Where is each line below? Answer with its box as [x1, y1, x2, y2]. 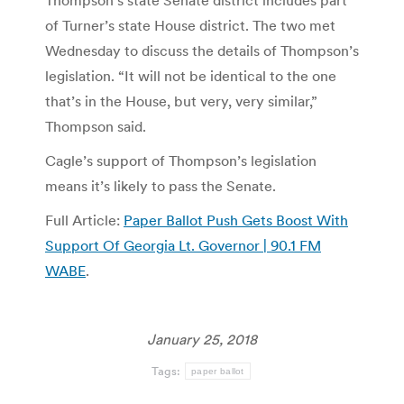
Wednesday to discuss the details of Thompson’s [45, 41, 359, 60]
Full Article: [45, 211, 124, 230]
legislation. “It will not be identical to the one [45, 67, 336, 86]
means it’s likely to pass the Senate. [45, 177, 276, 196]
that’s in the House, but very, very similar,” [45, 92, 317, 111]
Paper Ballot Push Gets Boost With [124, 211, 348, 230]
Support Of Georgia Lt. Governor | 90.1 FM [45, 236, 321, 255]
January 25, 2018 [147, 330, 257, 349]
